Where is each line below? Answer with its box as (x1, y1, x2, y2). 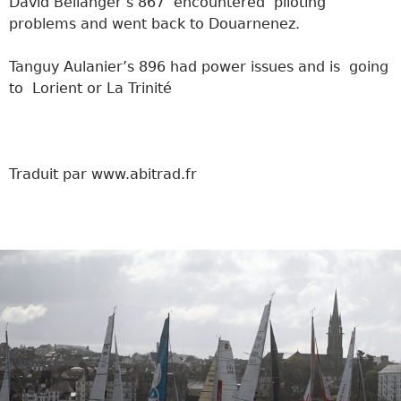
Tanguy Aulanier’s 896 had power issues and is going (9, 57, 388, 75)
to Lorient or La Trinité (9, 79, 172, 97)
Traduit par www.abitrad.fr (9, 165, 197, 183)
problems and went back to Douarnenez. (9, 14, 300, 32)
